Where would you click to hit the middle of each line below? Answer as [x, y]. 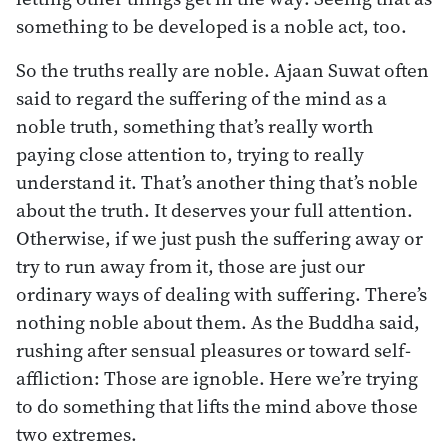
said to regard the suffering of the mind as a [201, 97]
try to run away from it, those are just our [190, 265]
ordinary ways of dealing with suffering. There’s [221, 293]
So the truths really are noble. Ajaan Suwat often [222, 69]
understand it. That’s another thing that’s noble [217, 181]
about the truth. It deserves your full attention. [214, 209]
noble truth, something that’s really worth [195, 125]
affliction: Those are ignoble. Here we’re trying [217, 377]
